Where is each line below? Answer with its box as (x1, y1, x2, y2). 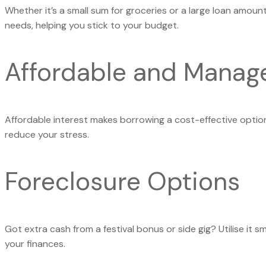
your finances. (5, 237, 65, 251)
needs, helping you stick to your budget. (5, 19, 181, 32)
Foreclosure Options (5, 165, 240, 198)
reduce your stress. (5, 128, 91, 141)
